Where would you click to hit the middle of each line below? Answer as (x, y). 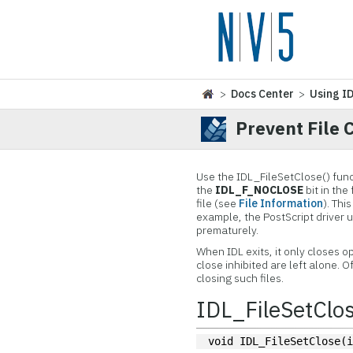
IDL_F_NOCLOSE (260, 190)
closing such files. (240, 278)
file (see (218, 203)
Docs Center (263, 94)
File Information (281, 203)
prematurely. (228, 230)
